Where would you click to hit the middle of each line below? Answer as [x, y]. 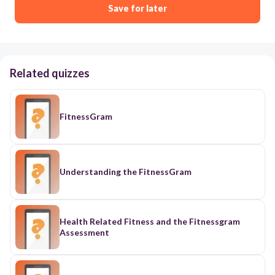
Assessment [84, 232]
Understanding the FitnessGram [126, 171]
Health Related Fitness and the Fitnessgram [150, 221]
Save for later [137, 8]
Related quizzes [50, 73]
